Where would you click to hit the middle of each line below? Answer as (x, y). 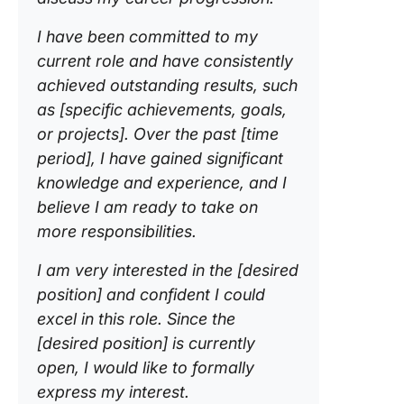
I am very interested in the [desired (168, 271)
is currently (211, 344)
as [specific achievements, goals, (162, 110)
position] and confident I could (151, 295)
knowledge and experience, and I (162, 183)
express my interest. (113, 392)
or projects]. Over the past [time (158, 134)
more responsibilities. (117, 232)
